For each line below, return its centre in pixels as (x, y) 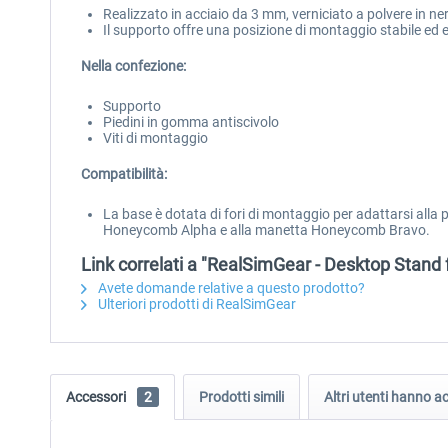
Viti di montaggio (155, 138)
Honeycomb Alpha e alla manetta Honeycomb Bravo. (266, 230)
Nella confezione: (133, 66)
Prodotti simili (241, 397)
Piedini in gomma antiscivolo (191, 122)
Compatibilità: (124, 174)
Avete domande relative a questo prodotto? (230, 288)
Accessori (97, 397)
